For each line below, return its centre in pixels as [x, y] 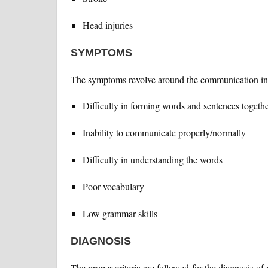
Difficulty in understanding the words [152, 160]
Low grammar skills [120, 214]
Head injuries [107, 25]
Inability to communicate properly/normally [164, 133]
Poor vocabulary [113, 187]
